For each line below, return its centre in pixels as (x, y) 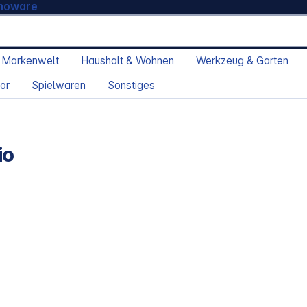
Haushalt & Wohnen (127, 61)
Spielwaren (59, 86)
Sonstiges (131, 86)
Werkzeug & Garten (242, 61)
